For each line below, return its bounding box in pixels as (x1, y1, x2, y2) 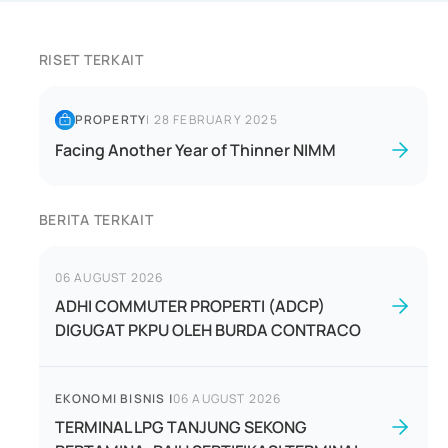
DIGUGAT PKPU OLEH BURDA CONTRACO (54, 319, 361, 341)
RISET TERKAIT (38, 50, 144, 69)
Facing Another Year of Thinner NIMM (54, 139, 336, 161)
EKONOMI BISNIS (54, 390, 166, 407)
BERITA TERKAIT (38, 210, 154, 229)
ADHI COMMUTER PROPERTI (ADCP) (54, 295, 325, 317)
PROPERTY (74, 111, 147, 128)
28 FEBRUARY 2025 (153, 111, 278, 128)
